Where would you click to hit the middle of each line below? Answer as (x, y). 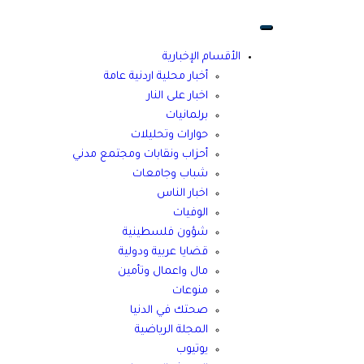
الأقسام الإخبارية (201, 57)
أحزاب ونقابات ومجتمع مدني (140, 155)
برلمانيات (187, 116)
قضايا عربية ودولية (163, 252)
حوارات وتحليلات (169, 135)
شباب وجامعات (170, 174)
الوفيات (191, 213)
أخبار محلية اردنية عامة (156, 77)
